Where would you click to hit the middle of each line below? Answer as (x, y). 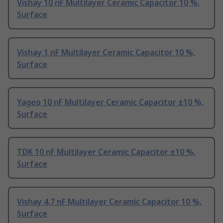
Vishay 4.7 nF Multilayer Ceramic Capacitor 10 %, (109, 202)
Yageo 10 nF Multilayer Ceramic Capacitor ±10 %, (110, 102)
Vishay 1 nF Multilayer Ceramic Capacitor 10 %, (106, 53)
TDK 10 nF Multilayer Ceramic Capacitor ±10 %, (106, 152)
